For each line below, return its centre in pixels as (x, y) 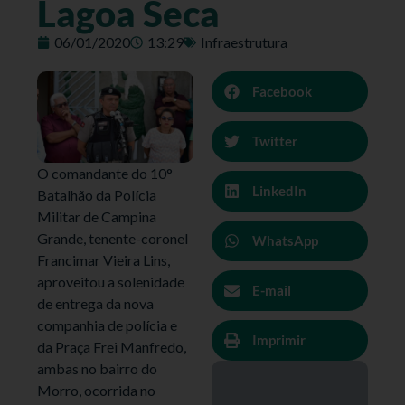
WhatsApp (285, 241)
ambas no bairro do (98, 368)
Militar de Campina (97, 216)
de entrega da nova (96, 303)
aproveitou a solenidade (111, 281)
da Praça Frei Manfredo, (112, 346)
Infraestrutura (245, 42)
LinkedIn (279, 191)
